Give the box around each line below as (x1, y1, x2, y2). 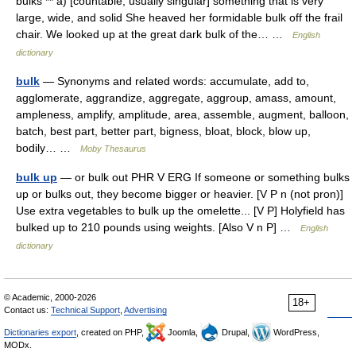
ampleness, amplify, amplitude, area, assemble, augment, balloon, (16, 107, 349, 121)
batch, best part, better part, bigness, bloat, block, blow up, (16, 124, 311, 137)
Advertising (124, 304, 167, 315)
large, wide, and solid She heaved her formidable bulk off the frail (16, 10, 342, 24)
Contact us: (4, 304, 51, 315)
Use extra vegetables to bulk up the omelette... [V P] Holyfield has (16, 203, 345, 217)
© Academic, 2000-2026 (4, 292, 96, 302)
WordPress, (271, 327, 319, 337)
